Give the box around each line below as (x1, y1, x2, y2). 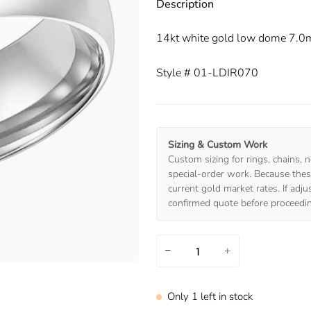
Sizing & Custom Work (168, 138, 267, 151)
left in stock (198, 289, 253, 303)
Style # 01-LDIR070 (156, 65, 258, 81)
